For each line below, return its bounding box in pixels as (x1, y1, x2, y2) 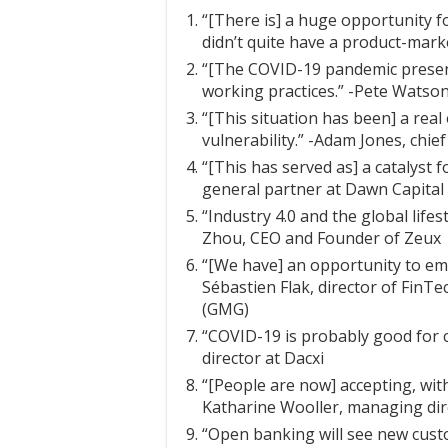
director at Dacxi (202, 347, 324, 369)
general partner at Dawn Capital (202, 178, 444, 200)
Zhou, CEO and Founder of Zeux (202, 227, 441, 249)
